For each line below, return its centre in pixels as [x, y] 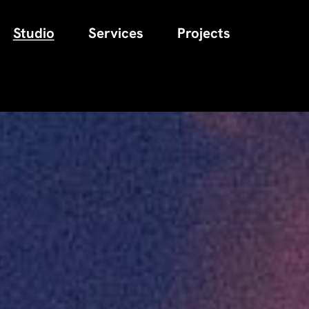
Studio [33, 33]
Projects [204, 33]
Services [116, 33]
